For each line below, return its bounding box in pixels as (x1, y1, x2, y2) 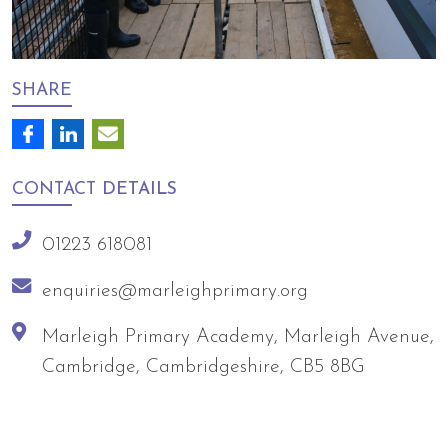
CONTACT (12, 180, 96, 198)
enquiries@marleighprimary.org (42, 280, 308, 301)
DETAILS (96, 180, 177, 198)
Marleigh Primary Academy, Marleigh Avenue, (42, 326, 434, 347)
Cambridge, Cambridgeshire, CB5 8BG (42, 356, 365, 377)
